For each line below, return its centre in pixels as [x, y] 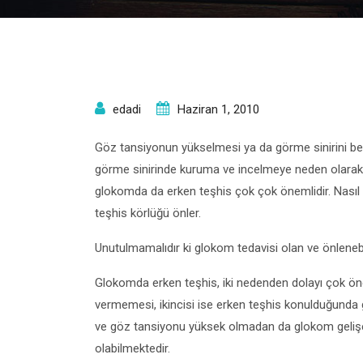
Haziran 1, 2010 [218, 109]
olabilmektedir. [132, 348]
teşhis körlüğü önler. [148, 213]
